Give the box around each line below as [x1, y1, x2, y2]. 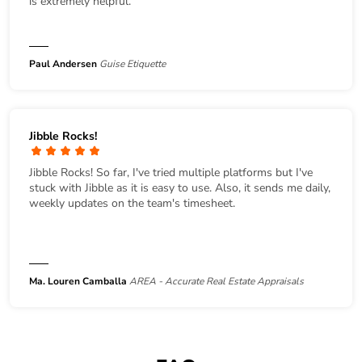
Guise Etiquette [99, 57, 166, 70]
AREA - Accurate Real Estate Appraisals [129, 274, 304, 288]
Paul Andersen [29, 57, 97, 70]
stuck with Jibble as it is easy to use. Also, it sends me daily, [29, 179, 330, 196]
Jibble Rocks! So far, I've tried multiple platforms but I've [29, 164, 313, 180]
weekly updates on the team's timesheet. [29, 195, 235, 211]
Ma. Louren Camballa [29, 274, 127, 288]
